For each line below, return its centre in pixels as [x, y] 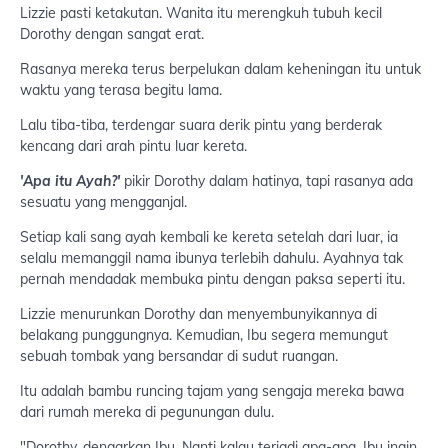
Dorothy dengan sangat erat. [112, 34]
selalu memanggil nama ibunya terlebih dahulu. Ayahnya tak [211, 258]
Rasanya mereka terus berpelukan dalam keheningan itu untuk [220, 69]
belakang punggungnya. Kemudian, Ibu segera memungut [204, 335]
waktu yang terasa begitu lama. [121, 90]
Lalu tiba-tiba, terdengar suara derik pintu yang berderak [201, 125]
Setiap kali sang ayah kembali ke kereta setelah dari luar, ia [209, 237]
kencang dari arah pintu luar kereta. [133, 146]
